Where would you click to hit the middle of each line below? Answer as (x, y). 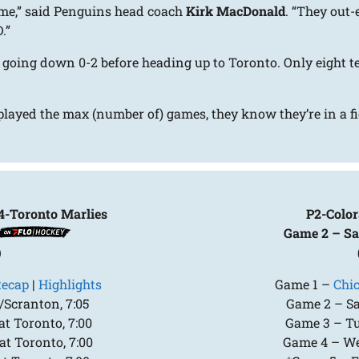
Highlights (70, 284)
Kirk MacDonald (236, 11)
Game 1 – (304, 284)
